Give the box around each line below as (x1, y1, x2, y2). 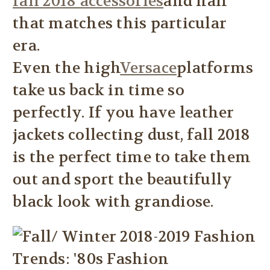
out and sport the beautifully (13, 170, 233, 190)
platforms (177, 58, 254, 78)
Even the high (13, 58, 121, 78)
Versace (120, 58, 177, 78)
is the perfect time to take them (13, 148, 251, 168)
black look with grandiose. (13, 192, 214, 212)
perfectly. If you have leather (13, 103, 234, 123)
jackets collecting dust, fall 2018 (13, 125, 251, 145)
